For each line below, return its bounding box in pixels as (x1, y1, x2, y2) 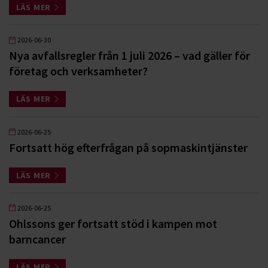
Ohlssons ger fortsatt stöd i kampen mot (9, 215, 217, 231)
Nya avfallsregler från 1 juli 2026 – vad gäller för (9, 48, 250, 63)
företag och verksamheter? (9, 63, 148, 79)
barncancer (9, 231, 66, 246)
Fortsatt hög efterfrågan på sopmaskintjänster (9, 139, 248, 155)
